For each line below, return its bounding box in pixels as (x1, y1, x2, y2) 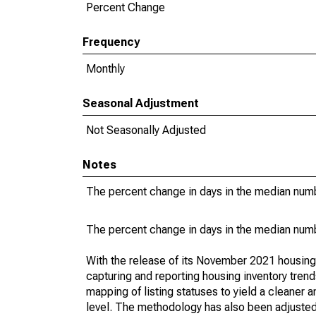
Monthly (86, 62, 125, 75)
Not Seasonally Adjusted (86, 123, 206, 137)
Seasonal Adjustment (83, 97, 199, 110)
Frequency (83, 35, 140, 49)
